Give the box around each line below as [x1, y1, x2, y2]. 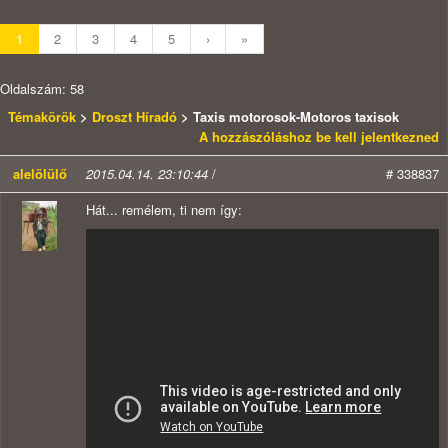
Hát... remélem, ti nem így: [86, 200, 242, 220]
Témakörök [8, 107, 80, 127]
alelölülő [12, 164, 67, 184]
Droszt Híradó [92, 107, 177, 127]
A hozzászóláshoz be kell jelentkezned [199, 127, 439, 147]
